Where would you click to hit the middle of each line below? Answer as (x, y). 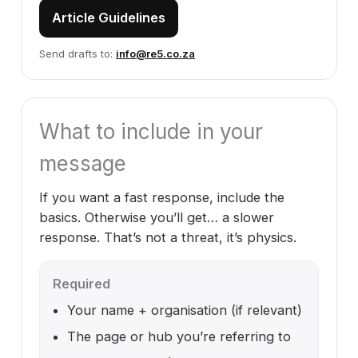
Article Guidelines (109, 18)
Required (82, 284)
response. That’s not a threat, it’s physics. (168, 237)
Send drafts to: (78, 54)
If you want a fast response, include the (162, 197)
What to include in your (151, 131)
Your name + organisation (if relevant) (185, 310)
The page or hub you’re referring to (179, 336)
